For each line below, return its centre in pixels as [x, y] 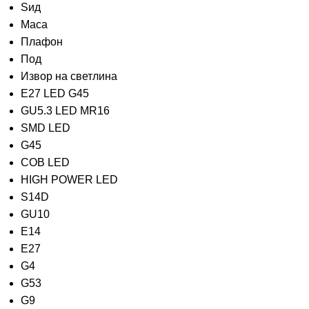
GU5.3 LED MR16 [65, 111]
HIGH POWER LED [69, 180]
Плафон [42, 42]
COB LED [45, 163]
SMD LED [46, 128]
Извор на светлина [69, 77]
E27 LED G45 [55, 94]
